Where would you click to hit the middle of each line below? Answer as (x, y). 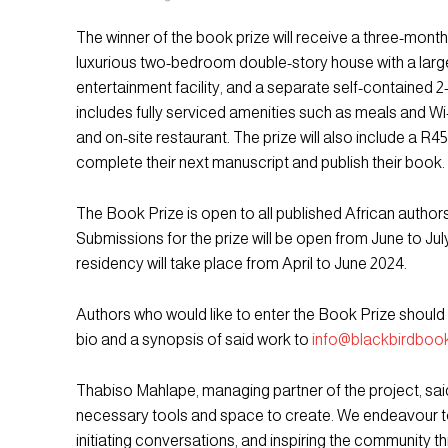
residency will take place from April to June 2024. (241, 264)
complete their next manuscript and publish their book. (260, 163)
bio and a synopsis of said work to (194, 340)
